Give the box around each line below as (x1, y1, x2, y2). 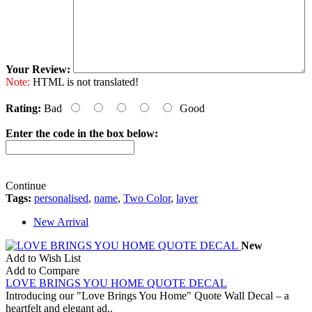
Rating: (6, 102, 41, 114)
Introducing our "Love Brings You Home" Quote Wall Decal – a (6, 289, 289, 302)
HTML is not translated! (30, 75, 139, 88)
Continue (6, 179, 46, 192)
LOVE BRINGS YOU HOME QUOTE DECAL (6, 276, 227, 289)
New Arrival (33, 215, 88, 228)
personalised (34, 192, 88, 204)
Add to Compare (6, 264, 79, 276)
